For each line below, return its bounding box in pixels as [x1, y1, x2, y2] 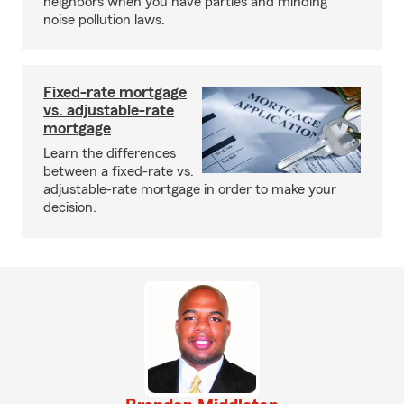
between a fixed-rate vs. [43, 164, 194, 179]
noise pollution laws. [43, 13, 165, 27]
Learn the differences [43, 146, 176, 161]
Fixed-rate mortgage [43, 84, 187, 100]
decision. [43, 200, 96, 215]
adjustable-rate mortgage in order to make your [43, 182, 336, 197]
